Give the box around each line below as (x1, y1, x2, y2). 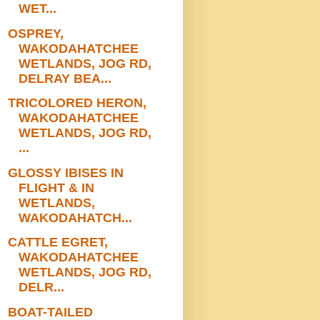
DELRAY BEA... (18, 71, 111, 86)
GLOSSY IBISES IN (7, 165, 124, 180)
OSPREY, (7, 26, 64, 41)
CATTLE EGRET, (7, 235, 108, 250)
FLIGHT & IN (18, 180, 94, 195)
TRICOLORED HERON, (7, 96, 146, 111)
